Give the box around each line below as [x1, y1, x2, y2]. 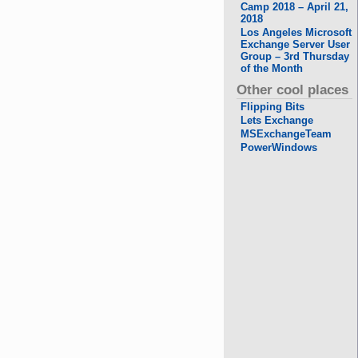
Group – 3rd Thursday [241, 50, 350, 62]
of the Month [241, 62, 304, 74]
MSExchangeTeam [241, 128, 332, 140]
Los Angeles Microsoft [241, 26, 352, 38]
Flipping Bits [241, 101, 305, 113]
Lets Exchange [241, 114, 314, 126]
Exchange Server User [241, 38, 351, 50]
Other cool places [237, 82, 349, 97]
